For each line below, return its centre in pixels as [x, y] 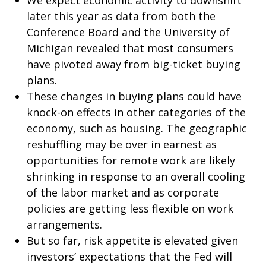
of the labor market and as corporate [123, 192]
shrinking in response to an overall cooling [136, 176]
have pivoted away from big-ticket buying [134, 64]
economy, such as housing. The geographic [137, 128]
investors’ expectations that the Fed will [129, 256]
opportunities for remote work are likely [131, 160]
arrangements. [64, 224]
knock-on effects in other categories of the [136, 112]
